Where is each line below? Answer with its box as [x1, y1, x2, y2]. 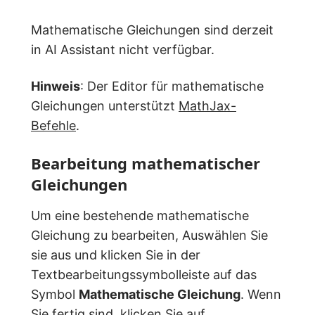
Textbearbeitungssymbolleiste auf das [31, 266, 257, 282]
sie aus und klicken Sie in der [31, 247, 200, 262]
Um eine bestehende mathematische [31, 207, 249, 223]
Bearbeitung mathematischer [31, 152, 260, 174]
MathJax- [179, 98, 236, 113]
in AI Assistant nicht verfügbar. [31, 41, 214, 57]
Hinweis [31, 78, 80, 94]
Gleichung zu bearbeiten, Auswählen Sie [31, 227, 268, 243]
